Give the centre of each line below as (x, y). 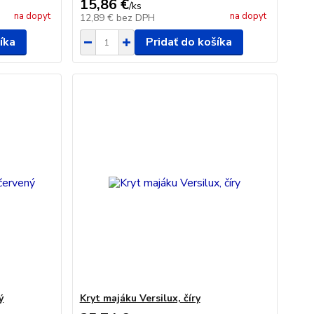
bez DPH (135, 18)
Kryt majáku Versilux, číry (140, 298)
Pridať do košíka (189, 42)
